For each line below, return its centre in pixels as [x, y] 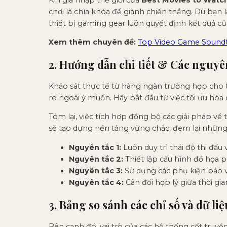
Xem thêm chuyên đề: [92, 42]
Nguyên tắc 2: [96, 159]
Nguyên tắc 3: [96, 171]
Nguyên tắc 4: [96, 182]
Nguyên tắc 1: [95, 147]
